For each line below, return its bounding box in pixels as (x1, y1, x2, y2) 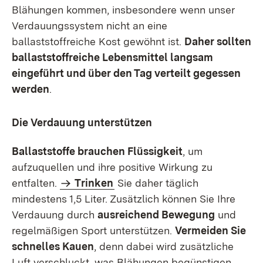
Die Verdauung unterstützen (12, 116, 152, 129)
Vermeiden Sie (175, 224, 246, 237)
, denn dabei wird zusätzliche (94, 240, 234, 252)
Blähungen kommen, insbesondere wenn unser (12, 4, 235, 16)
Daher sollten (184, 35, 251, 48)
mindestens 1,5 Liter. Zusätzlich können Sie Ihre (12, 193, 235, 205)
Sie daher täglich (114, 177, 199, 189)
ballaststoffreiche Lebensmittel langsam (12, 51, 213, 63)
